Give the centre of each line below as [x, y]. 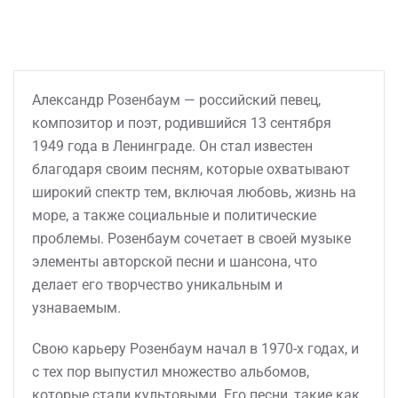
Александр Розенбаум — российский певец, [176, 100]
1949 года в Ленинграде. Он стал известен [172, 146]
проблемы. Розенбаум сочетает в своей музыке [191, 239]
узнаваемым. [76, 308]
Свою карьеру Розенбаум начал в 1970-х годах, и [195, 349]
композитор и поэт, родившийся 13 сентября [182, 123]
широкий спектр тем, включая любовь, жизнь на [194, 192]
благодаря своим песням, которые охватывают [191, 169]
